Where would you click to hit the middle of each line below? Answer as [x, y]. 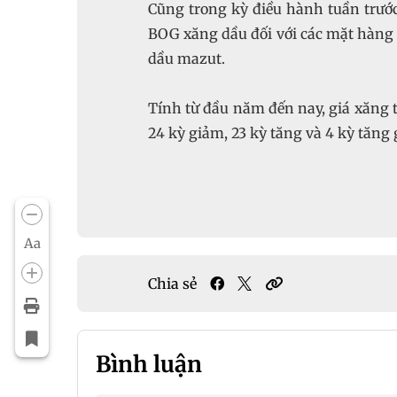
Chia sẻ [172, 284]
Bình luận [149, 364]
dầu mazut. [187, 58]
